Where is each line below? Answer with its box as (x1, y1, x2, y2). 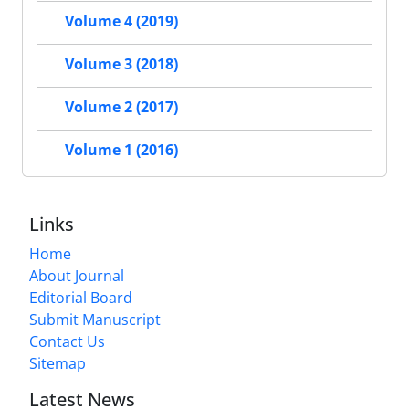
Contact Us (29, 330, 105, 351)
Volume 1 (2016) (65, 140, 178, 161)
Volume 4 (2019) (65, 11, 178, 32)
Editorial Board (29, 287, 132, 308)
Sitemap (29, 352, 86, 373)
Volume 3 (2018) (65, 54, 178, 75)
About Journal (29, 265, 124, 286)
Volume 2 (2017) (65, 97, 178, 118)
